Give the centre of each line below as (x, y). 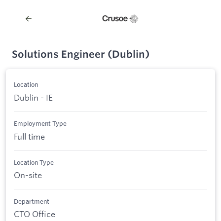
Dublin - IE (33, 97)
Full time (29, 136)
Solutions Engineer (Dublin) (81, 54)
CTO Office (35, 214)
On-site (28, 175)
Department (32, 201)
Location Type (34, 162)
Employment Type (40, 124)
